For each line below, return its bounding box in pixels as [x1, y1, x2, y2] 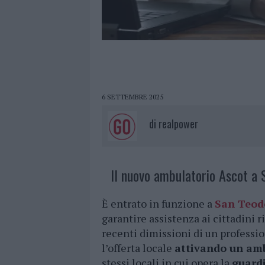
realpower [159, 116, 198, 132]
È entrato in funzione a [102, 196, 215, 211]
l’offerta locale [102, 241, 174, 256]
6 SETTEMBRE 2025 [102, 92, 163, 102]
